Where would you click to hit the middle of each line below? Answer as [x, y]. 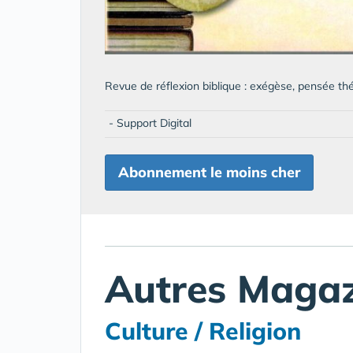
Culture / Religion [203, 331]
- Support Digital [150, 123]
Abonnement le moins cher [209, 172]
